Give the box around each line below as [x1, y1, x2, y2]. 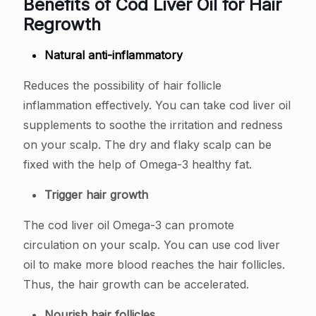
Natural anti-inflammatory [44, 47, 183, 62]
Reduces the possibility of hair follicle [23, 78, 221, 92]
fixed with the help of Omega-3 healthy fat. [23, 157, 252, 171]
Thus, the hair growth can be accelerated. [23, 276, 249, 291]
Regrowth [23, 13, 101, 35]
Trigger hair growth [44, 187, 148, 202]
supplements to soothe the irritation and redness [23, 117, 283, 132]
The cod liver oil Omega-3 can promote [23, 217, 234, 232]
